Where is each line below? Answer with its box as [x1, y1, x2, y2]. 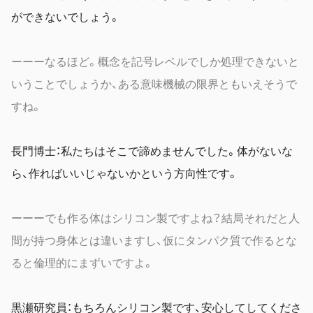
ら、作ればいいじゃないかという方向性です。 [11, 163, 238, 181]
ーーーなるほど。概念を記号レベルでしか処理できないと [11, 52, 299, 69]
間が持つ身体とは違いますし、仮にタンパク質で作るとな [11, 231, 297, 248]
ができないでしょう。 [11, 7, 120, 24]
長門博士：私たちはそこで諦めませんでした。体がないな [11, 141, 293, 159]
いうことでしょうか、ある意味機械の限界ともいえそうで [11, 74, 297, 92]
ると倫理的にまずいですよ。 [11, 253, 154, 270]
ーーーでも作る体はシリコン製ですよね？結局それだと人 [11, 208, 300, 226]
